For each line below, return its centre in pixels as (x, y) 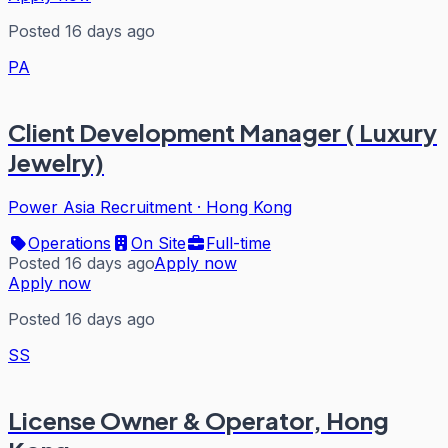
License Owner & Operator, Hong (198, 419)
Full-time (238, 242)
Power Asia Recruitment (100, 206)
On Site (158, 242)
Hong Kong (249, 206)
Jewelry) (56, 162)
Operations (69, 242)
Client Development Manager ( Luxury (222, 132)
